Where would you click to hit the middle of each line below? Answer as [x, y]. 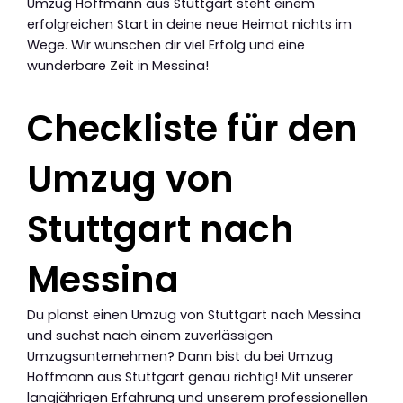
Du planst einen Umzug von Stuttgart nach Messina [194, 315]
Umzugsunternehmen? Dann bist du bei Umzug [180, 357]
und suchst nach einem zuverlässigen [150, 336]
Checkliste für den [193, 129]
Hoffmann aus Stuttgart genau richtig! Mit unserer [190, 377]
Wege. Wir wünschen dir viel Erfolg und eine [166, 45]
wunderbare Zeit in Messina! [118, 66]
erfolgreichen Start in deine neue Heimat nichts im [189, 25]
